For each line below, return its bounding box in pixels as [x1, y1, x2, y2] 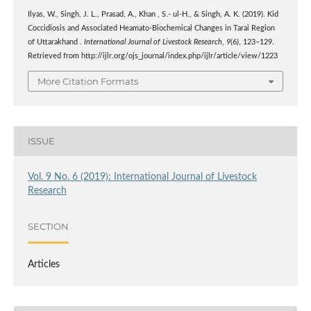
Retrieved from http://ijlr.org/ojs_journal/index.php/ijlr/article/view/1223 [27, 53, 278, 60]
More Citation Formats [37, 75, 138, 87]
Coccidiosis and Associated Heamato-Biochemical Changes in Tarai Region [27, 25, 275, 33]
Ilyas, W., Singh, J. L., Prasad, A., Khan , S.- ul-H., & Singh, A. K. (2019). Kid [27, 11, 278, 19]
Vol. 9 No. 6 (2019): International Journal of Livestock [27, 171, 257, 182]
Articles [27, 259, 60, 269]
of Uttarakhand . [27, 39, 84, 47]
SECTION [27, 221, 69, 233]
